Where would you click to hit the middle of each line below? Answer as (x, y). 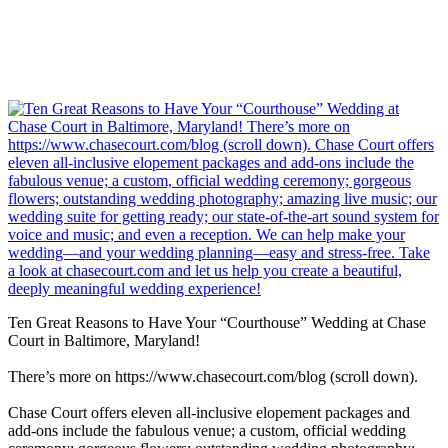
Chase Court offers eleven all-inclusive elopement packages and (209, 412)
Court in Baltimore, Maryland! (104, 340)
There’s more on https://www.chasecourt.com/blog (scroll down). (213, 376)
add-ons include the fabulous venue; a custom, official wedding (207, 430)
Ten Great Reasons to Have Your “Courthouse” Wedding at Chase (217, 322)
